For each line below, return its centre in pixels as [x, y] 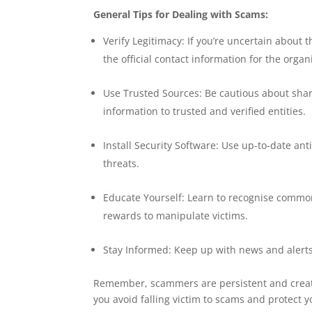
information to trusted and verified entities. [205, 111]
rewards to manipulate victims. [176, 216]
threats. [122, 163]
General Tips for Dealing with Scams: [181, 14]
